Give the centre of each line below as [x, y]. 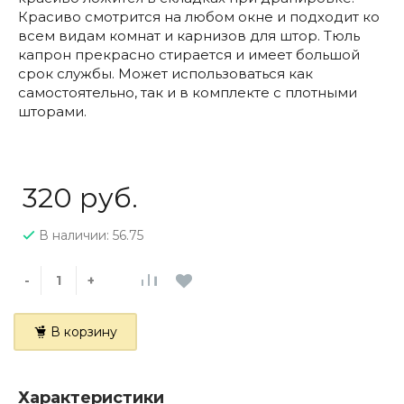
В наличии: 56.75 [91, 235]
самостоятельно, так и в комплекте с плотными [188, 92]
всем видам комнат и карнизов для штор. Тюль [189, 36]
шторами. [52, 111]
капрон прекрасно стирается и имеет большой [189, 55]
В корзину [84, 332]
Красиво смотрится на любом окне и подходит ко [199, 17]
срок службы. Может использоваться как [165, 73]
